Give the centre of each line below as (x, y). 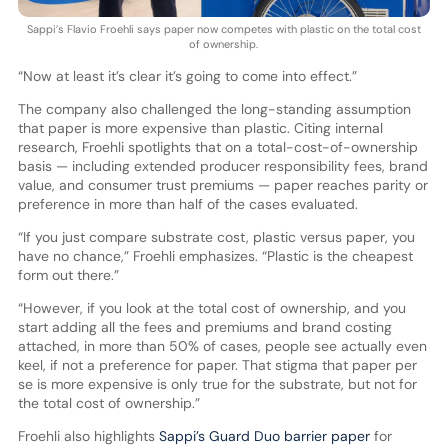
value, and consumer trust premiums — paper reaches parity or (222, 185)
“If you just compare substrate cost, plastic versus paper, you (216, 237)
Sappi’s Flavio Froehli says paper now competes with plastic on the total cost (223, 29)
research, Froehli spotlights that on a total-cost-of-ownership (217, 147)
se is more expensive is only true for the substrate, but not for (217, 384)
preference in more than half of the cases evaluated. (187, 204)
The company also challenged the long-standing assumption (214, 109)
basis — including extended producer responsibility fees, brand (222, 166)
